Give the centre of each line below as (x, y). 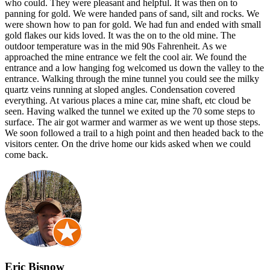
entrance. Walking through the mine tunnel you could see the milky (132, 78)
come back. (27, 154)
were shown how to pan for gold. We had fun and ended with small (133, 24)
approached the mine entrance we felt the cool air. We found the (126, 57)
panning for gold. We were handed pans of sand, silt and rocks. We (132, 13)
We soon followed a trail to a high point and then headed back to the (134, 133)
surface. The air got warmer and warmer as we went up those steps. (133, 122)
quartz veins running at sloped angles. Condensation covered (120, 89)
